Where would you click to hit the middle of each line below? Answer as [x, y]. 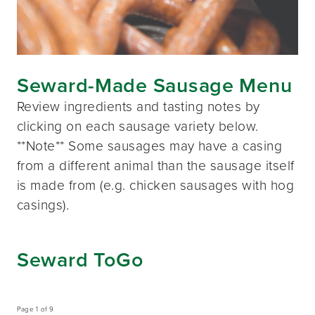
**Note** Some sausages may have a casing [150, 146]
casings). [43, 205]
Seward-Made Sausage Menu [155, 85]
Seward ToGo [81, 259]
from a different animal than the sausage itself [156, 166]
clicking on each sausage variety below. [138, 127]
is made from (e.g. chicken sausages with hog [156, 186]
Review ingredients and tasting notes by [139, 107]
